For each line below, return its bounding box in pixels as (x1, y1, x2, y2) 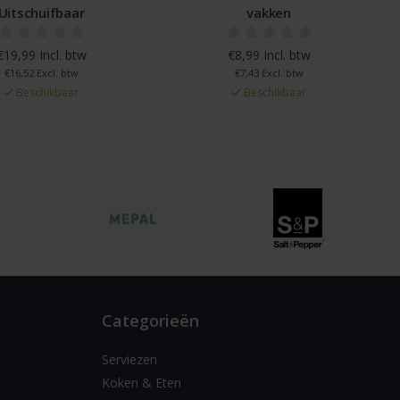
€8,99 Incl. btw (227, 46, 311, 64)
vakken (246, 4, 291, 22)
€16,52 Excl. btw (4, 66, 79, 80)
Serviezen (101, 351, 157, 368)
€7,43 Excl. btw (234, 66, 304, 80)
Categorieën (101, 310, 199, 331)
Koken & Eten (101, 374, 181, 391)
